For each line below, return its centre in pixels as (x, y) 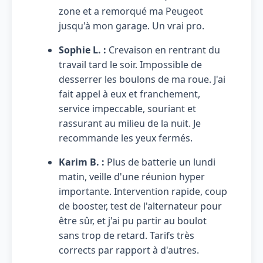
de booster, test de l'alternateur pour (140, 206)
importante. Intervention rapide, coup (143, 191)
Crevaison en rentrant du (163, 50)
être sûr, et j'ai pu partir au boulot (133, 220)
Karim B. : (82, 162)
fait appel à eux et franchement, (129, 94)
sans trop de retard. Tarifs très (127, 235)
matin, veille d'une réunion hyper (132, 176)
